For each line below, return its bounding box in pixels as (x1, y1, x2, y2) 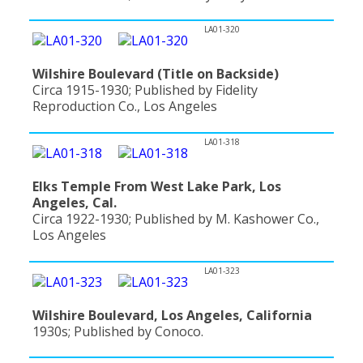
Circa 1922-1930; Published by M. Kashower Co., (32, 209, 319, 228)
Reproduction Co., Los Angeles (32, 97, 217, 116)
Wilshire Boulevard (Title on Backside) (32, 65, 279, 83)
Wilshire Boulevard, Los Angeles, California (32, 305, 312, 324)
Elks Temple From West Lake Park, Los (32, 177, 281, 195)
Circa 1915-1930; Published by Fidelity (32, 81, 258, 100)
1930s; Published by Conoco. (32, 322, 203, 340)
